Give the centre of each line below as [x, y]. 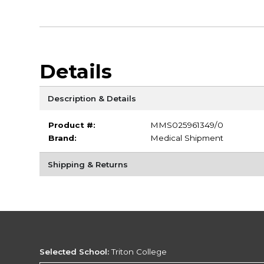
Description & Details [92, 98]
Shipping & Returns [88, 164]
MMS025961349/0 [187, 125]
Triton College [138, 251]
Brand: [62, 138]
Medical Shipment [187, 138]
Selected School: [75, 251]
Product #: [72, 125]
